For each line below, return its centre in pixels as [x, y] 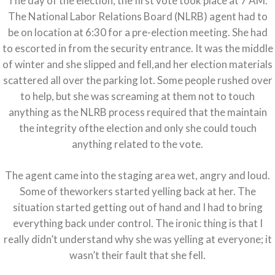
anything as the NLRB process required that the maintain [137, 112]
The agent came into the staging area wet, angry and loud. [137, 176]
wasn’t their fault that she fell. [137, 255]
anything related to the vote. [137, 144]
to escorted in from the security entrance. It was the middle [137, 48]
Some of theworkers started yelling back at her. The [137, 192]
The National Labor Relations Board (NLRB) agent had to [137, 17]
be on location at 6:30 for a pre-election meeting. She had [137, 33]
